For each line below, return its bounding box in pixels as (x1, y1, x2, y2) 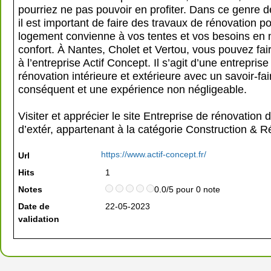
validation (18, 214, 59, 224)
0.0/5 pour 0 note (154, 184, 220, 194)
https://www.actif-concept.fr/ (101, 149, 206, 159)
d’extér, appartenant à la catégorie (18, 123, 186, 135)
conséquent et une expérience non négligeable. (18, 83, 247, 96)
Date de (18, 201, 50, 211)
